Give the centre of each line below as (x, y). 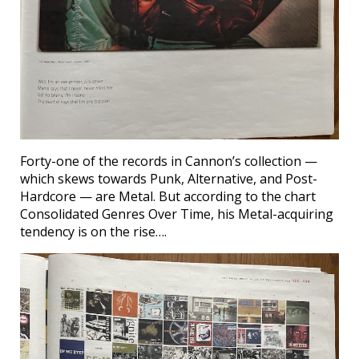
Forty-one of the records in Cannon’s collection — (169, 161)
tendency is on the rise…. (93, 232)
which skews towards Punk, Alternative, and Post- (169, 179)
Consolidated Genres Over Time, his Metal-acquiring (177, 214)
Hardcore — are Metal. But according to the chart (168, 197)
